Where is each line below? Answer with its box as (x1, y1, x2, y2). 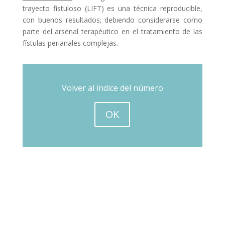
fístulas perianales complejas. (22, 38, 118, 48)
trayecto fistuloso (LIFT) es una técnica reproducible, (22, 4, 203, 13)
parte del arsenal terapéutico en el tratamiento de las (22, 27, 203, 36)
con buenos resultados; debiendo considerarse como (22, 15, 203, 25)
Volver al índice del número (61, 82, 163, 93)
